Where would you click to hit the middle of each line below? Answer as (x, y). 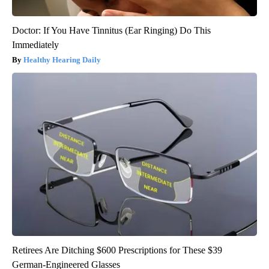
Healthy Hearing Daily (62, 59)
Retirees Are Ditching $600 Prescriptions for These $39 (117, 250)
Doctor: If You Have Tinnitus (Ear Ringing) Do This (111, 30)
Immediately (35, 44)
